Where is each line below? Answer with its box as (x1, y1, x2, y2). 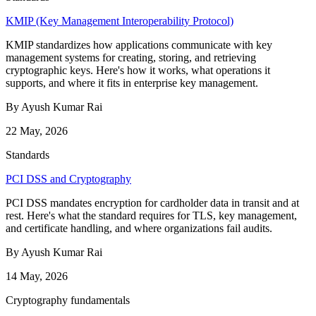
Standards (6, 149, 49, 162)
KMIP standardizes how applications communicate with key (6, 39, 272, 51)
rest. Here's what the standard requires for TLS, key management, (6, 209, 297, 222)
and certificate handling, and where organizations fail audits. (6, 222, 272, 235)
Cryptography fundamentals (6, 294, 130, 307)
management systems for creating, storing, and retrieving (6, 51, 256, 64)
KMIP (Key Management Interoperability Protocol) (6, 15, 233, 28)
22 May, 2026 (6, 125, 68, 138)
